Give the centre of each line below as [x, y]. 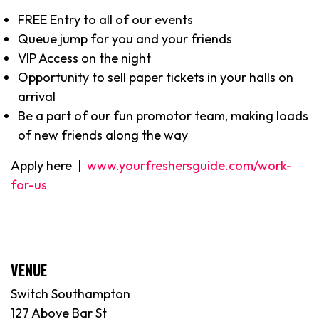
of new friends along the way [103, 135]
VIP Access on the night [84, 58]
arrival [37, 96]
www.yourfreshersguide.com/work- [189, 165]
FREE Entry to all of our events [105, 19]
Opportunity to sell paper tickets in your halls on [156, 77]
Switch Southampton [70, 293]
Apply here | [49, 165]
